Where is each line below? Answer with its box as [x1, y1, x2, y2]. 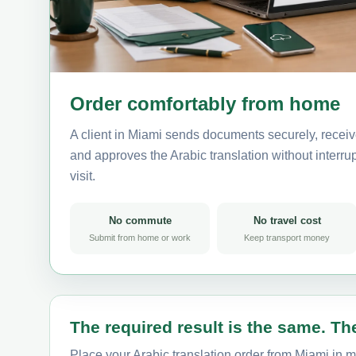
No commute [108, 214, 172, 226]
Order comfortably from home [70, 92, 340, 114]
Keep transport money [244, 232, 330, 242]
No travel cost [253, 214, 321, 226]
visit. [70, 168, 95, 183]
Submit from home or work [89, 232, 191, 242]
